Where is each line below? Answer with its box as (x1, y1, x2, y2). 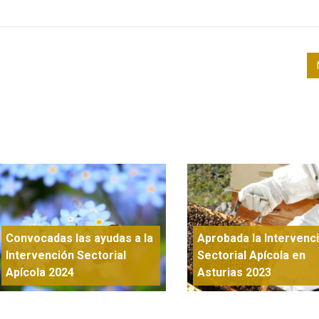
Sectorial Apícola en (197, 248, 305, 262)
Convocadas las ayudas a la (6, 231, 154, 245)
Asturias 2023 (197, 265, 271, 279)
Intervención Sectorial (6, 248, 127, 262)
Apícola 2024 (6, 265, 75, 279)
